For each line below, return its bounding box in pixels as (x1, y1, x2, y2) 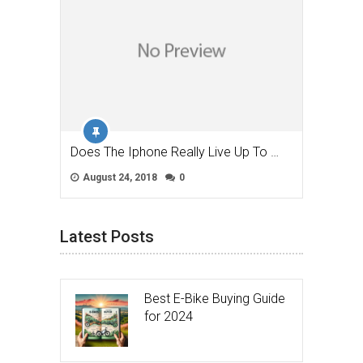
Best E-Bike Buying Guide (144, 290, 285, 306)
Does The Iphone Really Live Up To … (70, 143, 279, 160)
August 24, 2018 (80, 171, 157, 183)
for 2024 (144, 308, 193, 324)
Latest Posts (60, 226, 154, 246)
